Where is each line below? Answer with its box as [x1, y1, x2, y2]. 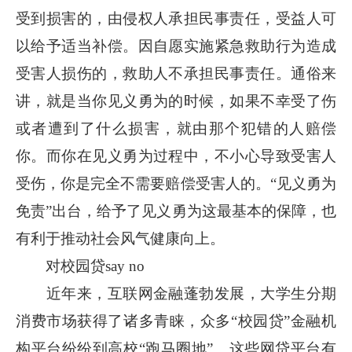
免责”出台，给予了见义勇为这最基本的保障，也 [16, 203, 336, 219]
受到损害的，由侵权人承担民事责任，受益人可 [16, 10, 336, 27]
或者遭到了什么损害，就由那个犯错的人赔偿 [16, 120, 336, 137]
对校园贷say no [16, 258, 145, 274]
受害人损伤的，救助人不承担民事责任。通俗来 [16, 65, 336, 82]
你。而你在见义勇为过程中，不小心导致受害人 [16, 148, 336, 164]
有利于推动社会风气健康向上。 [16, 230, 225, 247]
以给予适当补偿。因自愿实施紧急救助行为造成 [16, 38, 336, 54]
